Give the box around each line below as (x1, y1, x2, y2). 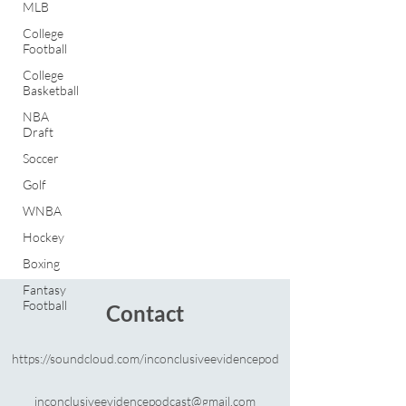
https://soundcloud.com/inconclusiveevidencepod (11, 351, 279, 366)
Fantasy (23, 282, 66, 297)
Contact (106, 300, 184, 326)
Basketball (23, 82, 79, 98)
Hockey (23, 229, 64, 245)
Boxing (23, 256, 60, 271)
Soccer (23, 150, 59, 166)
